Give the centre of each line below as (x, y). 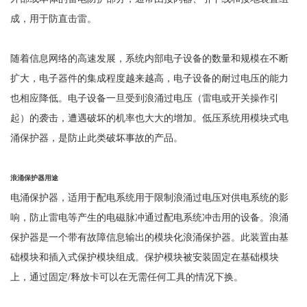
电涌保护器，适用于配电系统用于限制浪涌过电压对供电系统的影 (149, 197)
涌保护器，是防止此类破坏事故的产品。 (96, 137)
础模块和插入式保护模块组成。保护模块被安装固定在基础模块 (144, 257)
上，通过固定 (39, 277)
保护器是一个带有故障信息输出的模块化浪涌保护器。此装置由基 (149, 237)
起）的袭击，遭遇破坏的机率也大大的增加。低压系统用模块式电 (149, 118)
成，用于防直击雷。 (53, 18)
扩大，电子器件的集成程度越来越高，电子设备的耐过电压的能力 (149, 78)
